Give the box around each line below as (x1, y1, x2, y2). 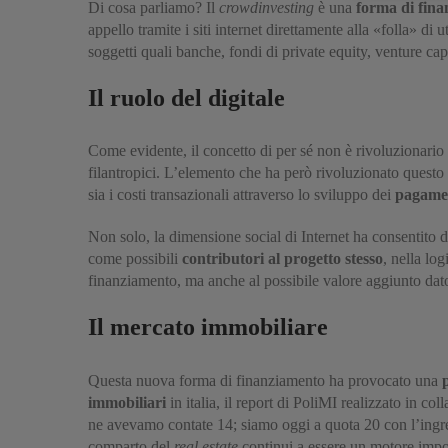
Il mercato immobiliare (88, 314, 328, 341)
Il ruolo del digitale (88, 85, 285, 111)
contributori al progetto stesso (182, 250, 383, 268)
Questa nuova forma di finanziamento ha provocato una (88, 371, 442, 389)
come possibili (88, 250, 182, 268)
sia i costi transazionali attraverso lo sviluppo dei (88, 186, 395, 204)
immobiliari (88, 393, 166, 411)
